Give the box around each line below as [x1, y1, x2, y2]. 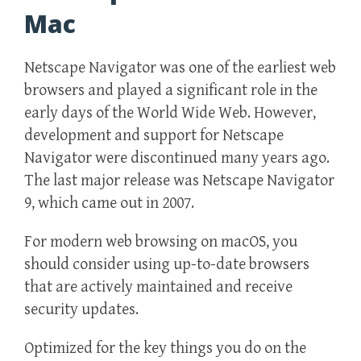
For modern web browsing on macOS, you [24, 233, 297, 252]
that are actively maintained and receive [24, 278, 293, 297]
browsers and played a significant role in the [24, 81, 317, 101]
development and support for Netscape [24, 127, 284, 146]
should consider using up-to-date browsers [24, 255, 309, 275]
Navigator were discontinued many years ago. [24, 149, 330, 168]
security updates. [24, 301, 139, 320]
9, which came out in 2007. [24, 194, 194, 214]
